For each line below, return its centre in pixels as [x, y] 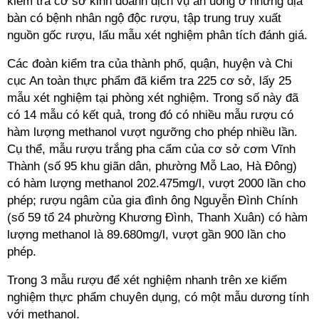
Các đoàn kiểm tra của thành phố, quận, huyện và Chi [150, 64]
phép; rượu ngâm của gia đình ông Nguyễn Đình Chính [152, 200]
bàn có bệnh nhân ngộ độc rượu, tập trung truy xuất [144, 18]
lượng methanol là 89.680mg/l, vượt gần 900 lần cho [146, 235]
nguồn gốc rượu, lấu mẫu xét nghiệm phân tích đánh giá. [157, 35]
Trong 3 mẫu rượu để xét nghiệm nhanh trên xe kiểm [147, 280]
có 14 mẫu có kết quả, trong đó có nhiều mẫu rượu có [150, 115]
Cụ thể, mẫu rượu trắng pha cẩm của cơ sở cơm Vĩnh [151, 149]
